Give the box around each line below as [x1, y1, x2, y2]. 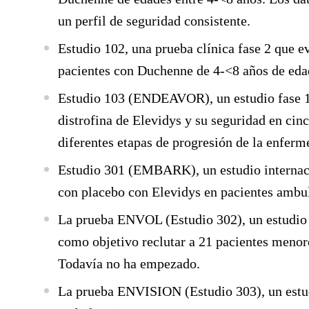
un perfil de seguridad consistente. [58, 13, 250, 28]
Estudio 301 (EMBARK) [58, 162, 196, 177]
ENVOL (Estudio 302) [117, 212, 242, 227]
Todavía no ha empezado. [58, 256, 200, 271]
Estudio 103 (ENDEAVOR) [58, 90, 210, 106]
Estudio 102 [58, 41, 125, 56]
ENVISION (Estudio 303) [117, 283, 261, 299]
